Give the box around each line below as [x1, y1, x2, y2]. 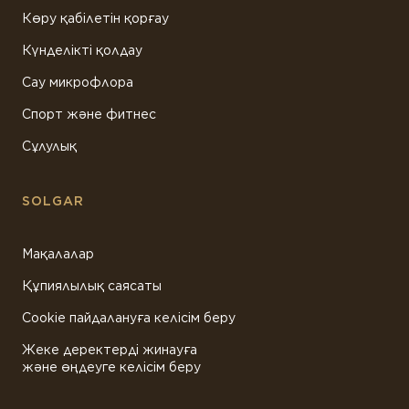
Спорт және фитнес [22, 107, 156, 122]
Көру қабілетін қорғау [22, 11, 169, 26]
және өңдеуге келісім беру [22, 360, 201, 375]
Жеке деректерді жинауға [22, 342, 197, 358]
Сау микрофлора [22, 75, 133, 90]
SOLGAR [22, 194, 85, 209]
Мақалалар [22, 246, 94, 262]
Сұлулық [22, 139, 77, 154]
